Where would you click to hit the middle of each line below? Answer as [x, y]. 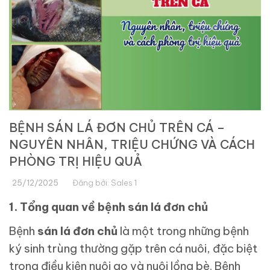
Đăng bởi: [92, 183]
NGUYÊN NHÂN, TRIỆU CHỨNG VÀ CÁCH [132, 145]
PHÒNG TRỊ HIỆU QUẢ [76, 162]
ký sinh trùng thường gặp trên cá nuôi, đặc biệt [133, 249]
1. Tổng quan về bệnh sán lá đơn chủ [108, 207]
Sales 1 [124, 183]
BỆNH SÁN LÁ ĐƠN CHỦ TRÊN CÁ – [117, 128]
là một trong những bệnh [183, 231]
